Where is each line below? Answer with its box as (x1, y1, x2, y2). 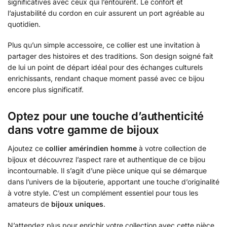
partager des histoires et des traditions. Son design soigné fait (8, 51, 213, 60)
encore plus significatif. (8, 85, 84, 94)
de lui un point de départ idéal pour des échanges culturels (8, 62, 203, 71)
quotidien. (8, 19, 41, 28)
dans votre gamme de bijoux (8, 123, 159, 137)
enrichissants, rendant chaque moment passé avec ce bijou (8, 73, 204, 83)
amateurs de (8, 200, 51, 209)
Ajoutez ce (8, 144, 45, 153)
